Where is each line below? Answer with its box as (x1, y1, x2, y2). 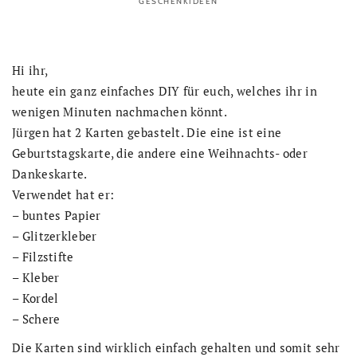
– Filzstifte (12, 249, 74, 265)
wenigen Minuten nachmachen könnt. (12, 104, 227, 120)
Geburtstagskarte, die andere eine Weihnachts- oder (12, 145, 308, 161)
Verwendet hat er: (12, 186, 115, 202)
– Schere (12, 311, 61, 327)
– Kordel (12, 290, 59, 306)
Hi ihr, (12, 62, 49, 78)
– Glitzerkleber (12, 228, 97, 244)
